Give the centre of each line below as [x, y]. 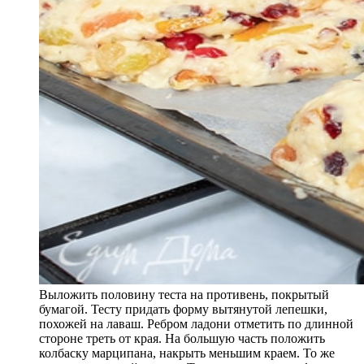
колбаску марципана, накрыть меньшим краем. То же [187, 353]
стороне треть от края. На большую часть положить [182, 338]
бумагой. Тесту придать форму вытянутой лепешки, [183, 309]
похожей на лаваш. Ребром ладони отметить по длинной [196, 323]
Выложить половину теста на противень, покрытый [184, 294]
